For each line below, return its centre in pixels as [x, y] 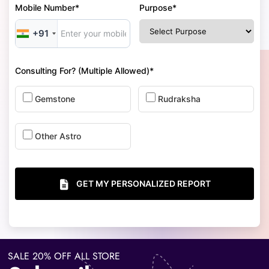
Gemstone [55, 98]
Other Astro [58, 136]
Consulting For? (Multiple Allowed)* [84, 70]
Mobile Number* [47, 7]
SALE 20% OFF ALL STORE [64, 256]
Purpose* [158, 7]
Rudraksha [179, 98]
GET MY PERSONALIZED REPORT [144, 183]
